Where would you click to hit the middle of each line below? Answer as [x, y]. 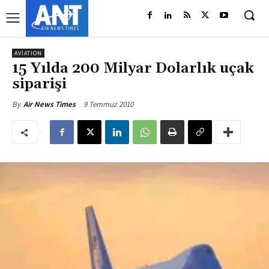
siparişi [39, 84]
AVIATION [28, 53]
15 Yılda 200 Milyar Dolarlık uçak [133, 68]
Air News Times [50, 104]
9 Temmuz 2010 [108, 104]
